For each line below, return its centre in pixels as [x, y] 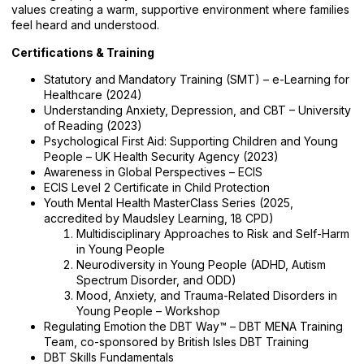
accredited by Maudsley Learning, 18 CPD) [159, 219]
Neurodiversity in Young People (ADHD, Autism [201, 265]
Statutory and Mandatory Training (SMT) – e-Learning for [197, 80]
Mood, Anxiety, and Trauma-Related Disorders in [207, 296]
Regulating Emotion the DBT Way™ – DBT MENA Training [193, 327]
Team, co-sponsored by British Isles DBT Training [176, 342]
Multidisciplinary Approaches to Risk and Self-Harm [213, 234]
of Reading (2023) [93, 126]
